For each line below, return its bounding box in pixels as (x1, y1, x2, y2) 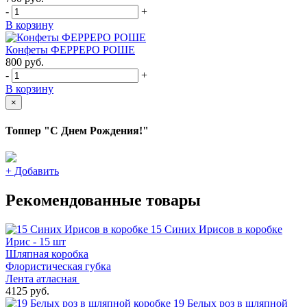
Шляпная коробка (5, 247, 88, 260)
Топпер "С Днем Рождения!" (5, 124, 149, 136)
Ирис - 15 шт (5, 235, 66, 247)
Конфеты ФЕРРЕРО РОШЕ (5, 44, 135, 56)
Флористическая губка (5, 260, 111, 272)
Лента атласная (5, 272, 79, 284)
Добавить (12, 164, 59, 177)
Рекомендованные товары (5, 191, 201, 209)
